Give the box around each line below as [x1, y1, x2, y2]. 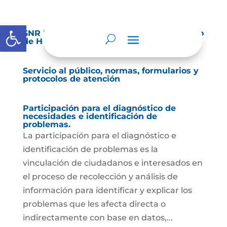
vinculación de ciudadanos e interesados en [22, 158, 203, 168]
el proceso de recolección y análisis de [22, 172, 178, 181]
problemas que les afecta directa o [22, 199, 166, 209]
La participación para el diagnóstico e [22, 131, 176, 140]
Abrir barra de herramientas [5, 20, 115, 40]
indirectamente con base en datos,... [22, 213, 173, 222]
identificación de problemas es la [22, 144, 158, 154]
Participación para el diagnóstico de [22, 103, 176, 113]
